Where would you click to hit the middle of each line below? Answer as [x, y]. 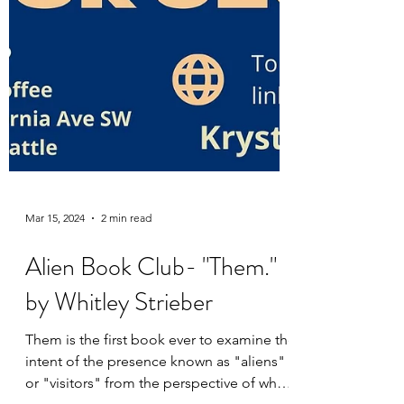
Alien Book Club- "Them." [151, 357]
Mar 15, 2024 [55, 308]
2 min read [126, 308]
